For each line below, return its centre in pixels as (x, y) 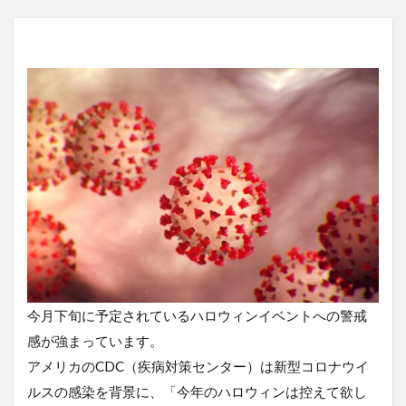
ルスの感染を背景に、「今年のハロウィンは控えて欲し (197, 392)
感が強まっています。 (95, 341)
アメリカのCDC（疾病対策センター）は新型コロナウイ (198, 367)
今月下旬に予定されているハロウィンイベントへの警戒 (197, 316)
